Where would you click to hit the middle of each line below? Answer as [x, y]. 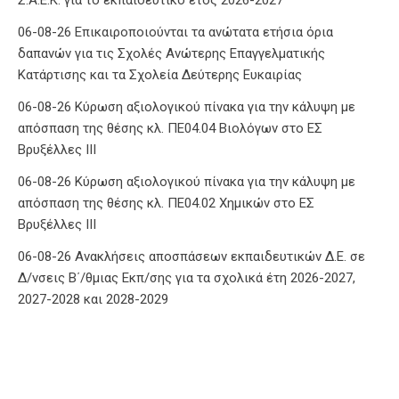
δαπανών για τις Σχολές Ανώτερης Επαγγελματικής [171, 53]
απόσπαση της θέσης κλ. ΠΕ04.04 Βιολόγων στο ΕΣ [170, 128]
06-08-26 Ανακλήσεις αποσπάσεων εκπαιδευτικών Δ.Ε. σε [191, 256]
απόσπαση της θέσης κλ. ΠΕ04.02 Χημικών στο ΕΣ [166, 203]
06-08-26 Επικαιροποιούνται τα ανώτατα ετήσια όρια [175, 32]
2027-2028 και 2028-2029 [93, 299]
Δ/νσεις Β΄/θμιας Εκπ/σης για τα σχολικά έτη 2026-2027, [187, 277]
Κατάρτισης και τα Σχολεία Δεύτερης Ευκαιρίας [160, 74]
